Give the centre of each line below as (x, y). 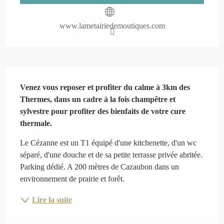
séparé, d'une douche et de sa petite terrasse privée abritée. (111, 154)
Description (29, 71)
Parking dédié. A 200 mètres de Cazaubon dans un (99, 166)
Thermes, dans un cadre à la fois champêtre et (98, 99)
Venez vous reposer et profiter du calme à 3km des (105, 87)
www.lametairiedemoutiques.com (112, 25)
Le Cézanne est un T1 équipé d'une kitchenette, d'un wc (108, 142)
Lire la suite (52, 199)
